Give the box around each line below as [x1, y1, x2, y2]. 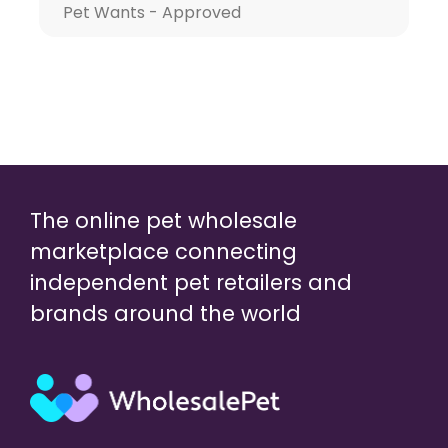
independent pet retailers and [30, 268, 352, 297]
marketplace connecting [30, 237, 297, 266]
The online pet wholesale [30, 206, 297, 235]
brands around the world [30, 299, 301, 328]
